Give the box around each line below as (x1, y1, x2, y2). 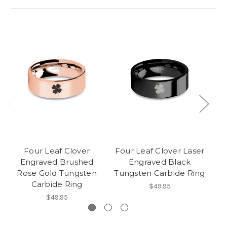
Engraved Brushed (20, 157, 94, 167)
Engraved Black (128, 157, 191, 167)
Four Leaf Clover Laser (115, 145, 205, 156)
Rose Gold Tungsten (17, 168, 97, 178)
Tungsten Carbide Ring (114, 168, 205, 178)
